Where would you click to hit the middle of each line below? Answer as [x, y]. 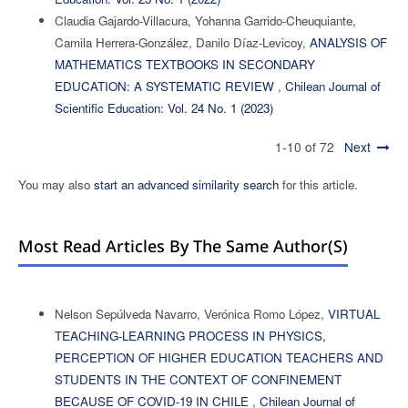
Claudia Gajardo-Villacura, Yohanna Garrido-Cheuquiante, [205, 20]
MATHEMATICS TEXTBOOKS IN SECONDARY [184, 64]
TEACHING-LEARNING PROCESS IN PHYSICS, [190, 335]
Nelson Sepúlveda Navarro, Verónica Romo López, [191, 313]
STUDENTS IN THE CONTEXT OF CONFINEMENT [198, 379]
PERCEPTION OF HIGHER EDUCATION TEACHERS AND [219, 357]
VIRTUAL [353, 313]
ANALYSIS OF [348, 42]
